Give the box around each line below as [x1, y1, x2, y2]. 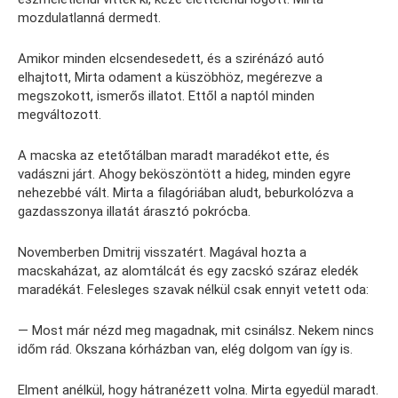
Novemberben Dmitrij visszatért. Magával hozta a [18, 244, 306, 261]
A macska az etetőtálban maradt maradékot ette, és [18, 147, 330, 164]
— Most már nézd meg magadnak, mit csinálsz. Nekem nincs [18, 322, 374, 339]
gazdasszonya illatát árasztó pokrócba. [18, 203, 251, 220]
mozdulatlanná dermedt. [18, 10, 161, 27]
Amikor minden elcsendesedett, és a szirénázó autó [18, 51, 324, 68]
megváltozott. [18, 107, 101, 123]
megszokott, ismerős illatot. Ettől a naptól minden [18, 88, 314, 105]
